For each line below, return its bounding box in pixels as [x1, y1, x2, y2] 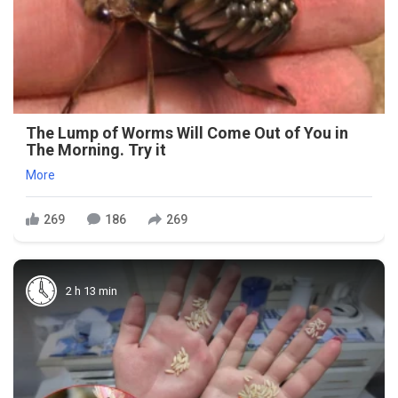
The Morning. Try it [26, 140, 166, 160]
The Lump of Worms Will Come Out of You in [26, 123, 348, 143]
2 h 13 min [66, 283, 117, 298]
